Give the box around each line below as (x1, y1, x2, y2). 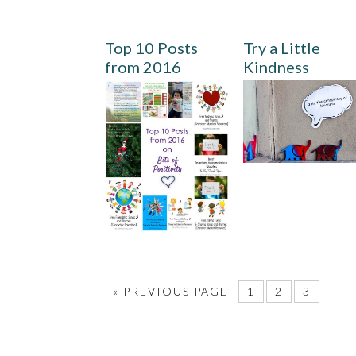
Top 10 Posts (105, 37, 198, 57)
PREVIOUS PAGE (123, 284, 228, 299)
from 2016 (105, 56, 181, 76)
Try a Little (243, 37, 321, 57)
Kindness (243, 56, 310, 76)
